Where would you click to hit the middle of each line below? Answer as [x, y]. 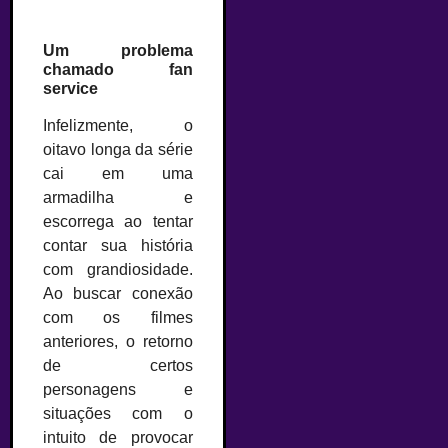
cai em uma [118, 173]
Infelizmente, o [118, 125]
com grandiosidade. [118, 269]
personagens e [118, 389]
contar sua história [118, 245]
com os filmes [118, 317]
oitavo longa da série [118, 149]
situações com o [118, 413]
